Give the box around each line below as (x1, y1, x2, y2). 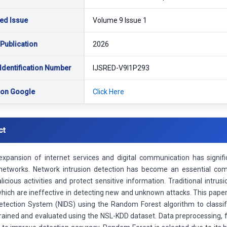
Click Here (92, 87, 124, 96)
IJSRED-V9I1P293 (92, 63, 149, 72)
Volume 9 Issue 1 (92, 16, 147, 24)
